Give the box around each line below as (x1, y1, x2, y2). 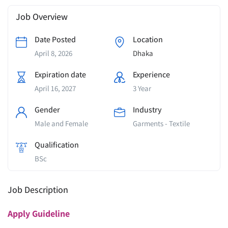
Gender (35, 104, 60, 115)
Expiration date (35, 69, 86, 80)
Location (133, 34, 163, 45)
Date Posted (35, 34, 76, 45)
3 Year (133, 83, 151, 93)
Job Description (8, 184, 68, 195)
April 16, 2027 (35, 83, 76, 93)
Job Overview (16, 11, 68, 22)
